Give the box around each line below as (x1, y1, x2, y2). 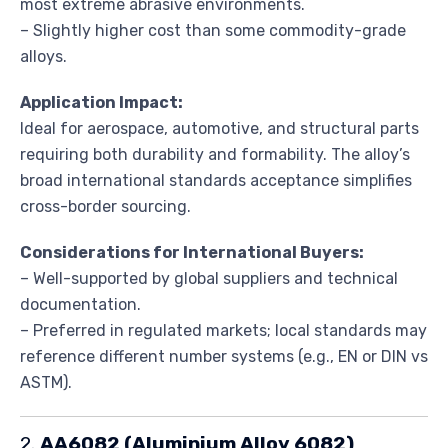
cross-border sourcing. (20, 196, 191, 216)
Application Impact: (20, 92, 183, 112)
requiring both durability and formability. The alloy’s (20, 144, 410, 164)
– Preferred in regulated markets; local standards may (20, 320, 427, 340)
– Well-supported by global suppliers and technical (20, 268, 398, 288)
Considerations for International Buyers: (20, 242, 364, 262)
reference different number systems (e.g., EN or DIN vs (20, 346, 428, 366)
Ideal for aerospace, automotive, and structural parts (20, 118, 419, 138)
